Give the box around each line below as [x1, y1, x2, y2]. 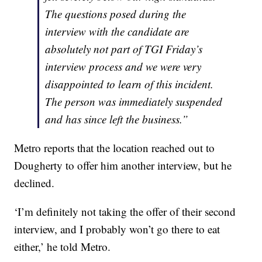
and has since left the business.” [45, 112, 189, 127]
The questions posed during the [45, 6, 187, 22]
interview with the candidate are [45, 24, 189, 39]
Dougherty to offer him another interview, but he [14, 158, 232, 173]
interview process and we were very [45, 59, 202, 74]
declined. [14, 175, 55, 191]
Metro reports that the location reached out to [14, 140, 215, 156]
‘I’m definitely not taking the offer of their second [14, 204, 236, 219]
